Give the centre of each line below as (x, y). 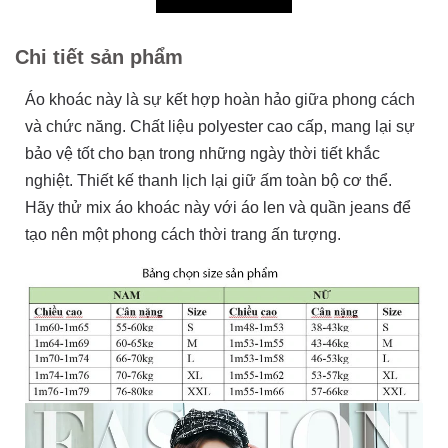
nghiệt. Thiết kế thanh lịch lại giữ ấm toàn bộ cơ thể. (208, 180)
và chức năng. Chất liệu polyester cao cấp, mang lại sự (220, 126)
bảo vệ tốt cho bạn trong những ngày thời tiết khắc (202, 153)
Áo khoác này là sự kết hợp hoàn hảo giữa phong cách (220, 99)
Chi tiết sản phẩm (99, 57)
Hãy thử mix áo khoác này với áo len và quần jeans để (218, 207)
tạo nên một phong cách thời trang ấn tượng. (183, 234)
